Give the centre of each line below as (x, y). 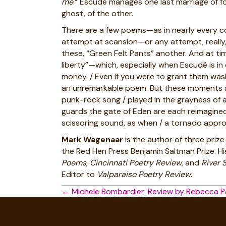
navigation (97, 210)
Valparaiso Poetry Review (144, 174)
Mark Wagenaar (92, 139)
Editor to (79, 174)
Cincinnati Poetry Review (136, 163)
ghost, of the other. (97, 13)
